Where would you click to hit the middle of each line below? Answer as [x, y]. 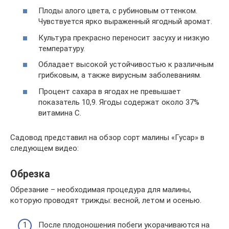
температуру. [62, 48]
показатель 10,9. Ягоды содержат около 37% [119, 102]
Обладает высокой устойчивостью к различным [126, 64]
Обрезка [30, 174]
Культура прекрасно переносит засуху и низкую [124, 38]
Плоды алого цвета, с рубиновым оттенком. [118, 11]
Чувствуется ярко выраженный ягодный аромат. [125, 21]
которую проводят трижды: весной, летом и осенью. [106, 200]
